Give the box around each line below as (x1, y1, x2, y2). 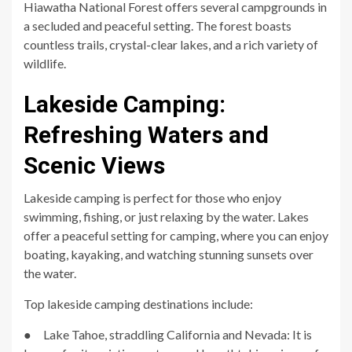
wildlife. (24, 55, 66, 71)
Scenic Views (24, 151, 165, 179)
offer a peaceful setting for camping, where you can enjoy (24, 227, 328, 243)
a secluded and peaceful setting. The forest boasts (24, 17, 291, 33)
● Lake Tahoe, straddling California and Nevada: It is (24, 326, 312, 342)
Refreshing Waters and (24, 120, 269, 148)
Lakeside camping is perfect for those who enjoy (24, 189, 281, 205)
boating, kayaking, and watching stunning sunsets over (24, 246, 313, 262)
